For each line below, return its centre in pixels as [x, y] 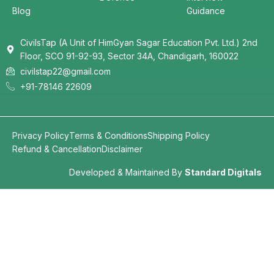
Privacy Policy [41, 136]
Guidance [206, 11]
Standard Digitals [223, 172]
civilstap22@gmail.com [65, 72]
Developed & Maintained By [127, 172]
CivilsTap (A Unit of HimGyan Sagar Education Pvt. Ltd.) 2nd [139, 43]
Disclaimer [122, 149]
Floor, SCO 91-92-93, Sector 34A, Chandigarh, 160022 [129, 56]
